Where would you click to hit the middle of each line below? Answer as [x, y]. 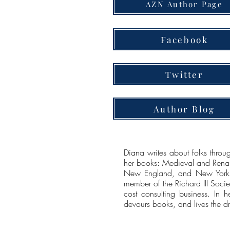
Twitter [184, 74]
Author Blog [184, 109]
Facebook [184, 39]
